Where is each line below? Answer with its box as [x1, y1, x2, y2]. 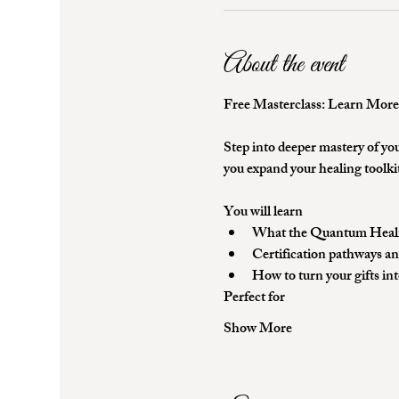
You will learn [223, 200, 303, 226]
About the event [223, 48, 344, 82]
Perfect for [223, 286, 285, 312]
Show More [223, 317, 292, 343]
